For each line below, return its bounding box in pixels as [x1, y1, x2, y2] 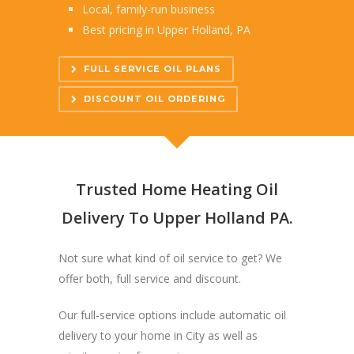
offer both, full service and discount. [58, 270, 241, 286]
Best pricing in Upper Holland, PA [82, 21, 250, 37]
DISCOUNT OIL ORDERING [84, 92, 225, 104]
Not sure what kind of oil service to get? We [58, 250, 282, 265]
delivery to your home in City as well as [58, 327, 258, 343]
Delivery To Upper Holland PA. [61, 206, 293, 228]
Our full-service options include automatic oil [58, 307, 286, 322]
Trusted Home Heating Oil [76, 178, 278, 200]
